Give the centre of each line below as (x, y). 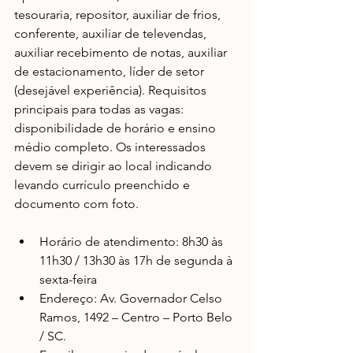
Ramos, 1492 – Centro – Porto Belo (137, 317)
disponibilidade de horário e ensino (117, 128)
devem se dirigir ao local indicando (115, 166)
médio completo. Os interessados (111, 147)
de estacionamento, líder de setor (111, 71)
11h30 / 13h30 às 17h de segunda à (137, 260)
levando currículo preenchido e (104, 185)
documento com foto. (76, 204)
